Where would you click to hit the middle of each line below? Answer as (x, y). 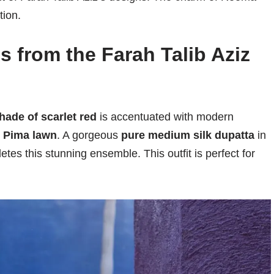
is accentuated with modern (165, 117)
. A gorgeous (89, 135)
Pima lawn (30, 135)
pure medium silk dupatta (188, 135)
